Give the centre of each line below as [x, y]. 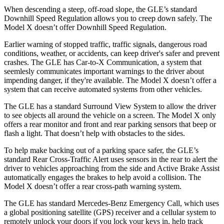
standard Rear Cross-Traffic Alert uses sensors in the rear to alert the [111, 159]
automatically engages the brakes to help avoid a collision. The [102, 177]
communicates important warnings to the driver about [119, 71]
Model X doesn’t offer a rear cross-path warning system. [93, 186]
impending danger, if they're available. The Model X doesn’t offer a [110, 80]
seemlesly [19, 71]
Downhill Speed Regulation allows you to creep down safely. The [108, 18]
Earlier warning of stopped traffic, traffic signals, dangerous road [105, 44]
